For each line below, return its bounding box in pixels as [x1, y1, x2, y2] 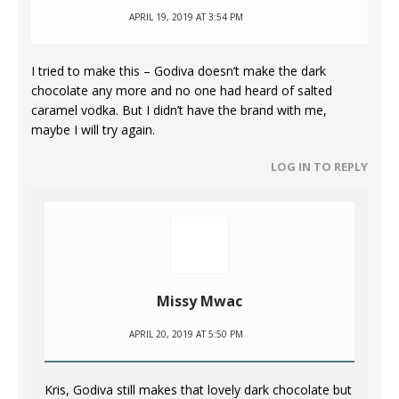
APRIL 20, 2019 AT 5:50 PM [129, 328, 243, 341]
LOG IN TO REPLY [271, 159, 368, 175]
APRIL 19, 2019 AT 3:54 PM [129, 11, 243, 24]
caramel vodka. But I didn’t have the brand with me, [31, 102, 327, 119]
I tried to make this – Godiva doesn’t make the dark [31, 62, 326, 80]
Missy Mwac [157, 291, 242, 312]
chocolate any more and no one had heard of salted [31, 82, 332, 100]
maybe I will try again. [31, 121, 155, 139]
